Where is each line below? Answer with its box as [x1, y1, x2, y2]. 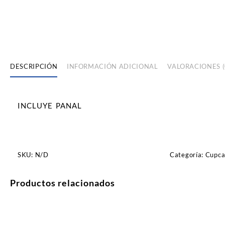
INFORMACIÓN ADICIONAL [66, 62, 158, 71]
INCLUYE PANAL [18, 100, 82, 110]
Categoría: [170, 150, 205, 159]
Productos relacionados [10, 177, 115, 188]
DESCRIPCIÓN [10, 62, 58, 71]
